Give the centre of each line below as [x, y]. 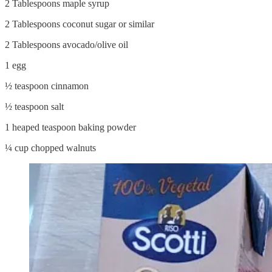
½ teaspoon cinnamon [47, 86]
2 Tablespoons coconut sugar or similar [80, 24]
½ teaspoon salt [34, 106]
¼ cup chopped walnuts [50, 148]
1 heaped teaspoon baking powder [70, 127]
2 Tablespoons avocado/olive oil [66, 44]
